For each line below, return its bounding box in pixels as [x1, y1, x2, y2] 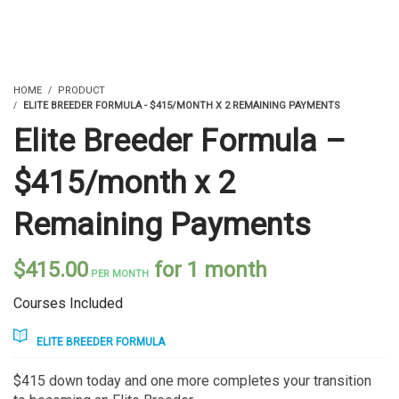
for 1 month [154, 257, 267, 283]
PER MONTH [88, 268, 149, 281]
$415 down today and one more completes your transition [13, 372, 371, 390]
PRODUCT [58, 85, 105, 97]
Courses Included [13, 295, 123, 313]
